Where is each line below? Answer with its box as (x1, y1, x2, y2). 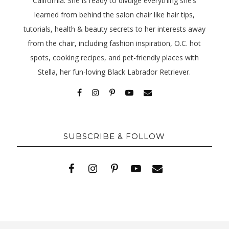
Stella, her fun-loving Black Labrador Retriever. (38, 67, 191, 77)
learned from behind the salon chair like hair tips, (34, 10, 195, 20)
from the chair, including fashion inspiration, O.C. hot (28, 38, 201, 49)
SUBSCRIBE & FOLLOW (63, 131, 166, 142)
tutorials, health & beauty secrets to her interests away (23, 24, 205, 34)
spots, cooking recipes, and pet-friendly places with (30, 53, 199, 63)
